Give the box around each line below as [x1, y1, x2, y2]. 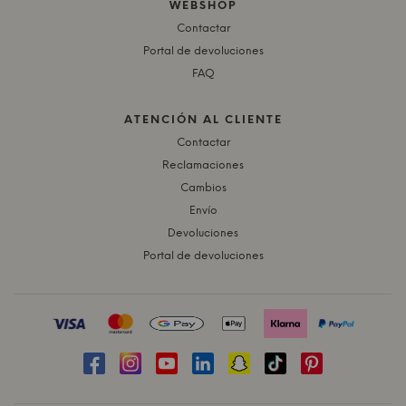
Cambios [179, 181, 227, 194]
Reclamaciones [162, 159, 244, 171]
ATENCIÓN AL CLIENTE [123, 113, 283, 126]
